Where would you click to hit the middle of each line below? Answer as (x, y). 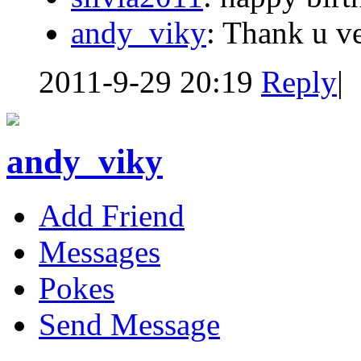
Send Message (129, 324)
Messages (100, 251)
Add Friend (112, 215)
